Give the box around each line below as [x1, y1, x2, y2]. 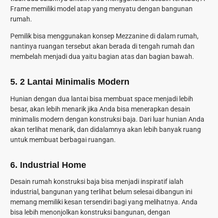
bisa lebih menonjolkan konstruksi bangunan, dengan [10, 208, 170, 217]
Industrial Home [20, 160, 86, 170]
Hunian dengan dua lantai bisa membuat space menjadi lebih [10, 94, 193, 103]
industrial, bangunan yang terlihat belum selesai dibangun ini [10, 188, 192, 196]
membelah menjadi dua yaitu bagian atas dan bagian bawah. [10, 52, 194, 60]
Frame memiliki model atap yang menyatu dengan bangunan [10, 4, 193, 13]
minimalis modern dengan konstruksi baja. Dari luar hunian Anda [10, 115, 204, 123]
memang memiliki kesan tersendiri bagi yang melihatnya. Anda [10, 198, 198, 206]
